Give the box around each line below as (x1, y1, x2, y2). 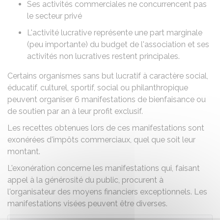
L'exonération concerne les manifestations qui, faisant (7, 164, 200, 173)
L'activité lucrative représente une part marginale (27, 28, 202, 37)
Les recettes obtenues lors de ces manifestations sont (7, 123, 204, 133)
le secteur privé (27, 11, 82, 21)
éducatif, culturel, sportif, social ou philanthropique (7, 83, 188, 92)
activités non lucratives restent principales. (27, 52, 180, 61)
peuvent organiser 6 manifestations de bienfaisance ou (7, 95, 206, 104)
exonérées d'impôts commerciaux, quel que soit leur (7, 135, 195, 144)
